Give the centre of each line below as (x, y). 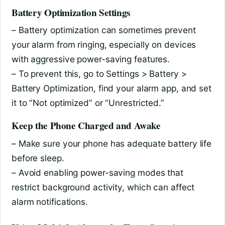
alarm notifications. (50, 201)
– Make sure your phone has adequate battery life (112, 143)
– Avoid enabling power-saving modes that (97, 172)
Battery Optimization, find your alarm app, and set (111, 88)
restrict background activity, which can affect (103, 187)
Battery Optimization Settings (71, 12)
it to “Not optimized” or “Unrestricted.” (88, 103)
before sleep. (38, 158)
